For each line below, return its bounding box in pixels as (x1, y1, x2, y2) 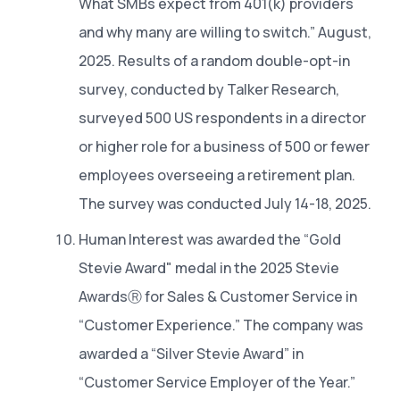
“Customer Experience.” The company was (79, 314, 363, 335)
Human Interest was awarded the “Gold (79, 229, 341, 249)
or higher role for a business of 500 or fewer (79, 136, 370, 156)
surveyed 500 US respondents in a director (79, 107, 366, 128)
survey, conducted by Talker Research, (79, 79, 339, 99)
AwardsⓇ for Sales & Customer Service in (79, 286, 357, 306)
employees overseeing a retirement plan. (79, 164, 355, 185)
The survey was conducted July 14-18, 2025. (79, 193, 371, 213)
